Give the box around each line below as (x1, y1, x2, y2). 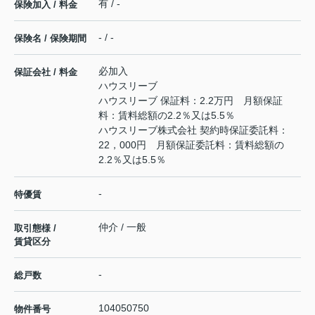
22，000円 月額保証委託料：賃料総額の (98, 139, 284, 151)
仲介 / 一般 (98, 221, 146, 233)
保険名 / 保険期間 (14, 33, 86, 44)
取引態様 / (14, 223, 56, 234)
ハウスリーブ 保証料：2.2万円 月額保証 (98, 95, 283, 107)
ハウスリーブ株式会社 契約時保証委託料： (98, 124, 288, 136)
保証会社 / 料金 (14, 67, 77, 78)
